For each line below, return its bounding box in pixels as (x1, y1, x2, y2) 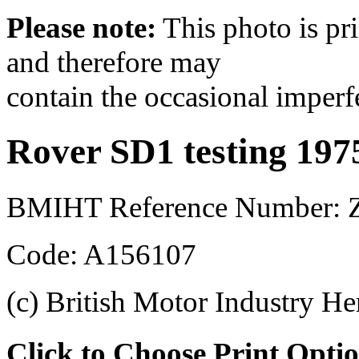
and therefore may (6, 45, 221, 79)
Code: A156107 (6, 237, 196, 271)
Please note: (6, 10, 156, 44)
